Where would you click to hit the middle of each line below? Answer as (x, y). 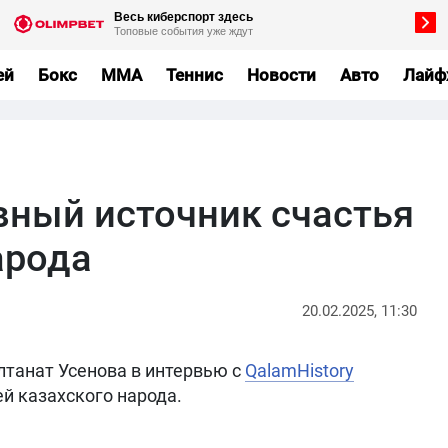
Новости (281, 74)
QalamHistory (299, 370)
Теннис (194, 74)
